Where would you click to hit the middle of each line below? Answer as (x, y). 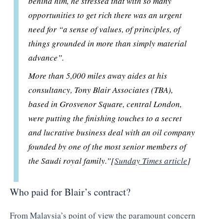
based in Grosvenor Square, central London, (105, 104)
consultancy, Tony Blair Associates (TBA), (101, 90)
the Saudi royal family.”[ (72, 161)
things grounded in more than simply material (108, 43)
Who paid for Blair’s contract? (70, 192)
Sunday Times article (151, 161)
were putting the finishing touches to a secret (105, 118)
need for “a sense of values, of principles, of (105, 29)
